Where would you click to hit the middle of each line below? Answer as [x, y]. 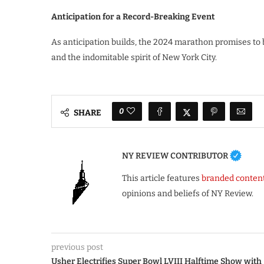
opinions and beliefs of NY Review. [188, 194]
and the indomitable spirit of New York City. [134, 57]
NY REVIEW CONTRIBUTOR [175, 156]
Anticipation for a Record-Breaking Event [133, 17]
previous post [77, 247]
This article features [162, 178]
